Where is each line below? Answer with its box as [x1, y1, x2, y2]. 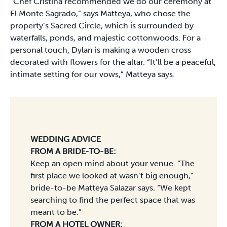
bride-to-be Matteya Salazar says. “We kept [30, 182, 191, 193]
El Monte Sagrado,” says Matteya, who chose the [10, 8, 191, 18]
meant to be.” [30, 207, 84, 217]
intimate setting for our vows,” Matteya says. [10, 69, 177, 79]
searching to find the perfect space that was [30, 195, 195, 205]
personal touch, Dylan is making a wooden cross [10, 45, 191, 55]
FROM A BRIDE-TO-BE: [30, 146, 116, 156]
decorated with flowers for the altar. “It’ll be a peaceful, [10, 57, 216, 67]
